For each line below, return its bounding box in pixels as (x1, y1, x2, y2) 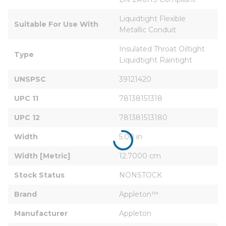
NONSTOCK (119, 170, 162, 180)
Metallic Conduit (119, 25, 176, 34)
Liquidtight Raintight (119, 55, 192, 65)
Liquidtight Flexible (119, 14, 188, 23)
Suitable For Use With (14, 19, 98, 29)
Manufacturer (14, 208, 68, 218)
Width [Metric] (14, 151, 70, 160)
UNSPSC (14, 74, 46, 84)
